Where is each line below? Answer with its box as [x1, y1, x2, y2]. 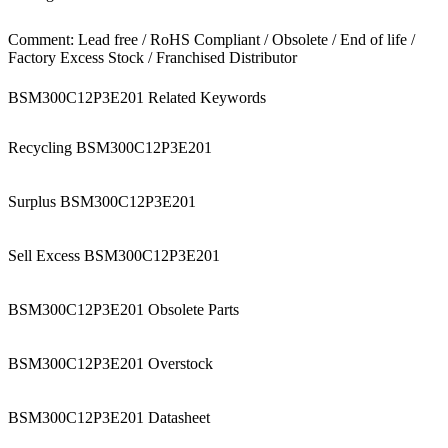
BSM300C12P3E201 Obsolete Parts [8, 301, 239, 318]
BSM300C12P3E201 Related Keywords [8, 89, 266, 106]
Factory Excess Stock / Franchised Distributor [8, 49, 297, 66]
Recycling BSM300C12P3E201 [8, 139, 212, 156]
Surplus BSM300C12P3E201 [8, 193, 196, 210]
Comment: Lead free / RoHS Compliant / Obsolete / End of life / [8, 31, 415, 48]
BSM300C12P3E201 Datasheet [8, 409, 210, 426]
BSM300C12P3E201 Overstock [8, 355, 213, 372]
